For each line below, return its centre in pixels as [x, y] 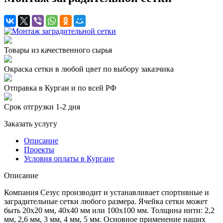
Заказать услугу [31, 123]
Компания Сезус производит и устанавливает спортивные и [107, 192]
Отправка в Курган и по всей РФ [60, 88]
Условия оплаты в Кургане [69, 158]
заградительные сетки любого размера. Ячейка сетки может [106, 201]
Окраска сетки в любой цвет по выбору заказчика [89, 69]
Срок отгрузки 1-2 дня [42, 107]
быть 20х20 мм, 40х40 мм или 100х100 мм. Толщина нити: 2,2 [109, 210]
